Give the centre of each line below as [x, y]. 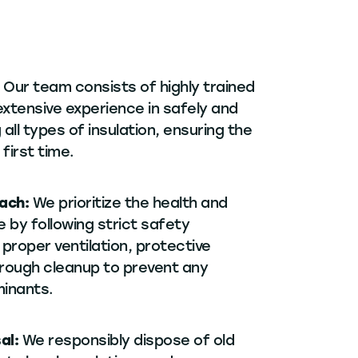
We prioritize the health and [130, 203]
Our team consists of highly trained [129, 88]
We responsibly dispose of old [128, 341]
